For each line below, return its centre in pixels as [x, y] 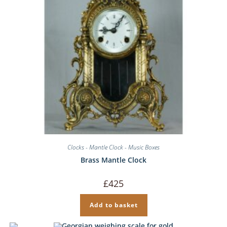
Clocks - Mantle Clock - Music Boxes [113, 147]
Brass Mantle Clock [113, 160]
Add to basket [113, 205]
